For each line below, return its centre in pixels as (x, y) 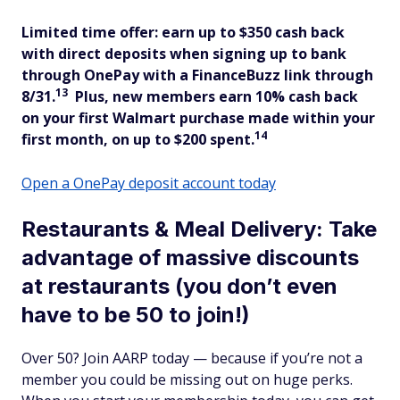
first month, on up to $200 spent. (138, 139)
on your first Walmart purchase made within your (198, 118)
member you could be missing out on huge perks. (187, 379)
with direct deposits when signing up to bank (184, 54)
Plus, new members (143, 96)
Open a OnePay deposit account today (149, 183)
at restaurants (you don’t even (179, 286)
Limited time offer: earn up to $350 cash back (183, 32)
